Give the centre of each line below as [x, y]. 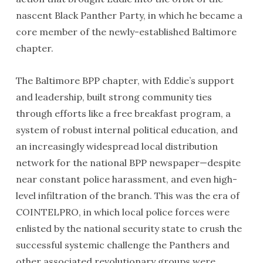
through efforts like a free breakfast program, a [123, 113]
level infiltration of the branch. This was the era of [127, 195]
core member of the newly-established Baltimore [126, 32]
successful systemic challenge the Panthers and [122, 245]
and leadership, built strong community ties [114, 97]
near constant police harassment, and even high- [126, 179]
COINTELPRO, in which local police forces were [122, 212]
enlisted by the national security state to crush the [129, 228]
